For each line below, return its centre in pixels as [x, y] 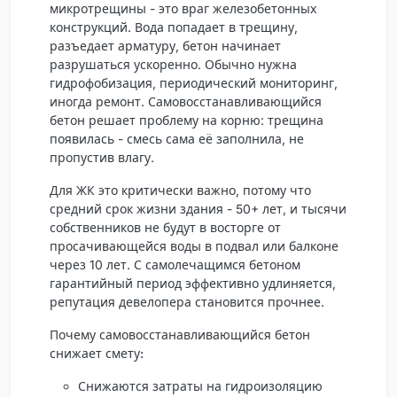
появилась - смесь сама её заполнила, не [177, 138]
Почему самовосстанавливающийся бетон [180, 334]
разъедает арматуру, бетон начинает [165, 45]
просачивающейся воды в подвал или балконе [194, 245]
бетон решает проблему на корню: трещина [187, 120]
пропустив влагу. [102, 157]
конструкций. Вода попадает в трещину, [174, 27]
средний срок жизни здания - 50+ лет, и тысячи [198, 208]
